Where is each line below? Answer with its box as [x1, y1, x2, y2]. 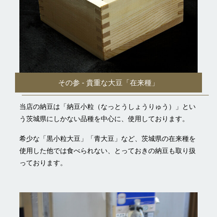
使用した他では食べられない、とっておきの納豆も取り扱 [19, 146, 196, 155]
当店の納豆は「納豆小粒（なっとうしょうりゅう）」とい [19, 102, 196, 110]
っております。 [19, 158, 67, 167]
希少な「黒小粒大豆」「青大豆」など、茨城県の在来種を [19, 134, 196, 142]
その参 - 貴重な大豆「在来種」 [58, 78, 159, 87]
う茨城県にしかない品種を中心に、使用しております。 [19, 114, 189, 123]
